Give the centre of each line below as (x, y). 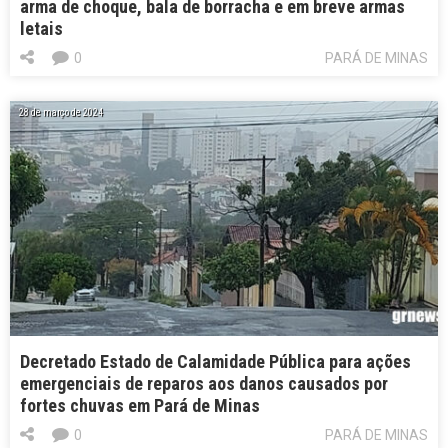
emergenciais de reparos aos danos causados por (204, 383)
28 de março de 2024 (61, 112)
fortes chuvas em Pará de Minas (140, 405)
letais (41, 28)
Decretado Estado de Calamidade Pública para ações (215, 361)
